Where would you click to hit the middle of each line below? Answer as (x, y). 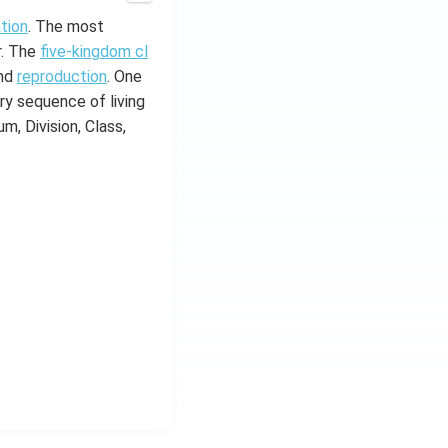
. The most (66, 26)
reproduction (62, 76)
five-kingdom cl (94, 51)
